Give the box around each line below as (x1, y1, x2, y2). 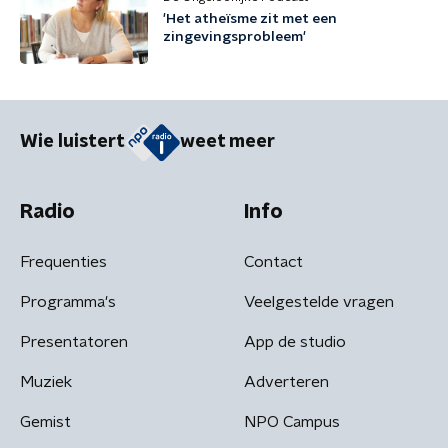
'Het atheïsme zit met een (163, 12, 337, 26)
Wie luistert (20, 133, 125, 152)
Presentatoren (20, 333, 128, 350)
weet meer (180, 133, 275, 152)
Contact (244, 253, 303, 270)
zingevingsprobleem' (163, 30, 306, 44)
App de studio (244, 333, 346, 350)
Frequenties (20, 253, 107, 270)
